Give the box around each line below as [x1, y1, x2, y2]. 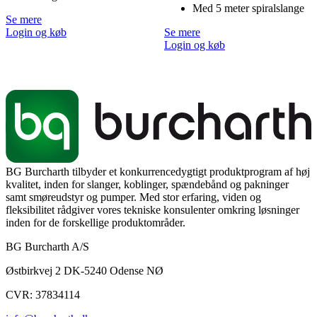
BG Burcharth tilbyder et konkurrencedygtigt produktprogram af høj [6, 166, 310, 178]
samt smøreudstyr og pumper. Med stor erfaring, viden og [6, 191, 261, 204]
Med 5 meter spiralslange [192, 2, 304, 15]
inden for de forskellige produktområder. [6, 217, 185, 229]
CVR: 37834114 [6, 289, 80, 301]
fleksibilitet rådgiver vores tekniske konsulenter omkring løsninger [6, 204, 299, 217]
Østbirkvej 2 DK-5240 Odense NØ [6, 265, 163, 277]
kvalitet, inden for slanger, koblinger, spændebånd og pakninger [6, 178, 289, 191]
